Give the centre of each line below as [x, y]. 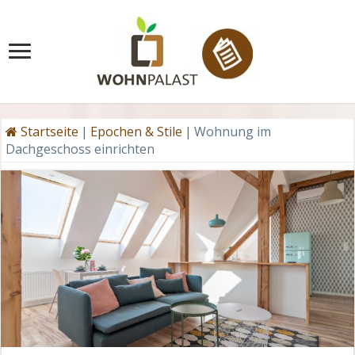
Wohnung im [233, 132]
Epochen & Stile [137, 132]
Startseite [48, 132]
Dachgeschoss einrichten [80, 149]
